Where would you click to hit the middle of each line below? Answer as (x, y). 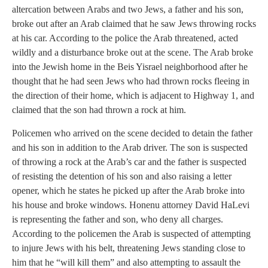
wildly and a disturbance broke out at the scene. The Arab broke (133, 53)
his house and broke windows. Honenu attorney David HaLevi (131, 205)
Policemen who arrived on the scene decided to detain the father (132, 133)
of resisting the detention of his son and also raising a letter (122, 176)
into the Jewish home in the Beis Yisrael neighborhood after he (130, 67)
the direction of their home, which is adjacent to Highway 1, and (133, 96)
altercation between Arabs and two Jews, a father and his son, (128, 10)
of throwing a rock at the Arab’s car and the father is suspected (129, 162)
